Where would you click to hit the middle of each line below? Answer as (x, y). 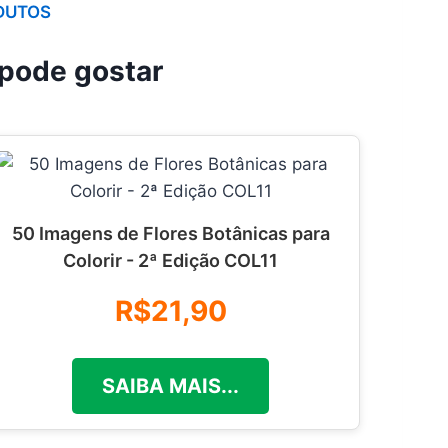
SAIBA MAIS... (170, 385)
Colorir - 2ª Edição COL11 (170, 260)
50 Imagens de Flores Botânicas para (170, 233)
